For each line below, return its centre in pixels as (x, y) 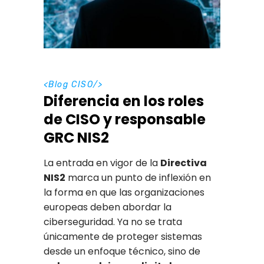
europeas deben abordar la (108, 207)
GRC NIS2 (76, 138)
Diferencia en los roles (124, 101)
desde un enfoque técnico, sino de (122, 252)
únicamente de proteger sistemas (123, 237)
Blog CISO (71, 85)
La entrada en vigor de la (102, 163)
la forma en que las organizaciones (124, 193)
